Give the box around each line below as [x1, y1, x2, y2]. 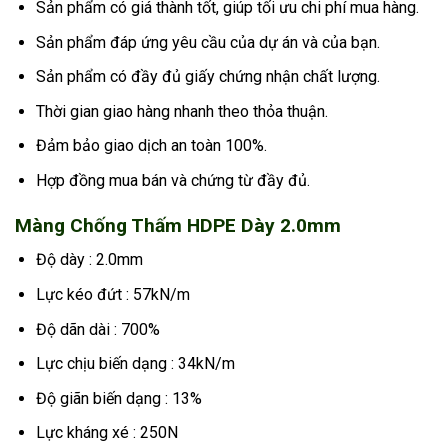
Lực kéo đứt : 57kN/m [35, 285, 190, 305]
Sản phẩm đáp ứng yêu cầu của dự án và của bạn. [35, 32, 380, 52]
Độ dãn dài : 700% [35, 319, 160, 339]
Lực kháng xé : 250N [35, 423, 178, 443]
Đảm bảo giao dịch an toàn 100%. [35, 136, 267, 156]
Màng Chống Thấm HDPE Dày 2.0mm [15, 213, 341, 237]
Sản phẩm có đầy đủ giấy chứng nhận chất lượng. [35, 67, 380, 87]
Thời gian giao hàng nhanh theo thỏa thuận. [35, 101, 328, 121]
